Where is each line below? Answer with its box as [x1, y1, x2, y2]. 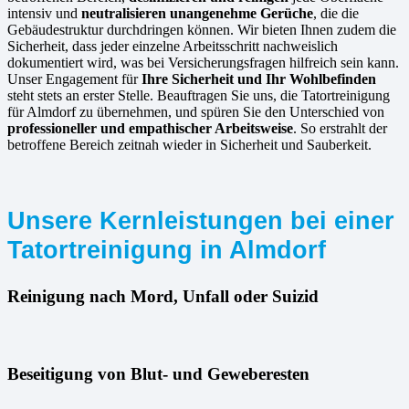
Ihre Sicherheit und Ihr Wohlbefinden [142, 70, 376, 87]
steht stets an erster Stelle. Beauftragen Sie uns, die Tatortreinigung [7, 87, 390, 103]
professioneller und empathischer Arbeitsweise [7, 120, 293, 136]
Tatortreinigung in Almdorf [7, 236, 326, 265]
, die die [313, 5, 359, 21]
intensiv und [7, 5, 81, 21]
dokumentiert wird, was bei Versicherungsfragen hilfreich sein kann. [7, 54, 399, 70]
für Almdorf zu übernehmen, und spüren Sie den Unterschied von [7, 103, 384, 120]
